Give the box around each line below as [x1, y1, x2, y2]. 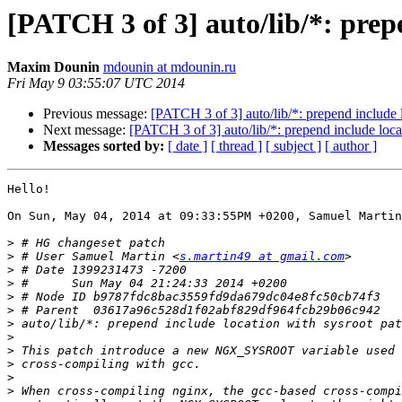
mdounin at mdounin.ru [103, 59, 236, 75]
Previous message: [43, 106, 151, 122]
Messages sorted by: [43, 138, 164, 154]
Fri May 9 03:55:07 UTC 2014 [7, 75, 185, 92]
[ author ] [325, 138, 377, 154]
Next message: [43, 122, 129, 138]
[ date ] [168, 138, 207, 154]
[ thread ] [211, 138, 262, 154]
